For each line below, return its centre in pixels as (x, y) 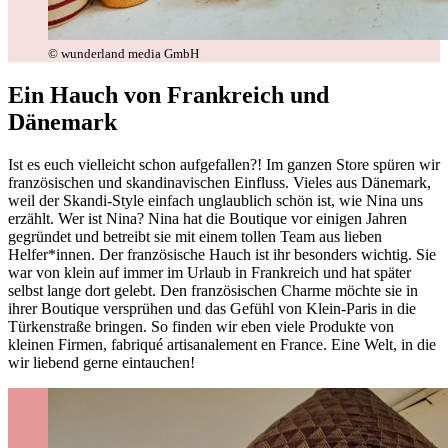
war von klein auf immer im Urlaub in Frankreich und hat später (209, 272)
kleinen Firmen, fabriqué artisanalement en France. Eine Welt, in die (222, 344)
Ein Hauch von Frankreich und (168, 94)
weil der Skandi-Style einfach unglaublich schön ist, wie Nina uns (215, 200)
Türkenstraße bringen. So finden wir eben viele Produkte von (201, 326)
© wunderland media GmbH (123, 53)
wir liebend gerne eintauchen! (103, 362)
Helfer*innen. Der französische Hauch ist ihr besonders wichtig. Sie (222, 254)
